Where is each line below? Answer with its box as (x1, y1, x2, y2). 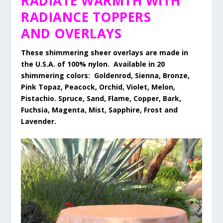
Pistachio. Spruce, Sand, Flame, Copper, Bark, (21, 94, 182, 104)
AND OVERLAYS (21, 24, 122, 43)
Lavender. (21, 116, 57, 126)
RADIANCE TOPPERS (21, 8, 151, 26)
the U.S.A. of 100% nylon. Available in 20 (21, 59, 165, 69)
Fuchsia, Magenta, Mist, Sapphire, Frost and (21, 105, 178, 115)
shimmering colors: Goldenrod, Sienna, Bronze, (21, 71, 190, 81)
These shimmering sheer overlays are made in (21, 48, 189, 58)
